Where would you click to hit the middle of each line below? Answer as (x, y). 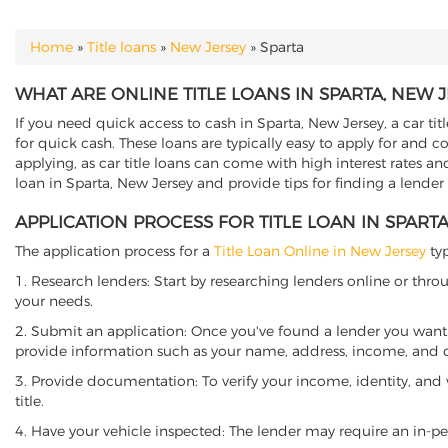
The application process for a (114, 251)
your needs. (54, 301)
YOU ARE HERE (80, 58)
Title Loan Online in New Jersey (320, 251)
